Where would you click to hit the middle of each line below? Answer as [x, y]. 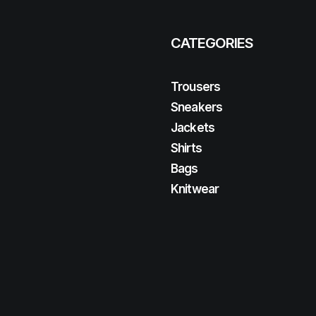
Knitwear [195, 189]
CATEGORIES [212, 43]
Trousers [196, 87]
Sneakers [197, 107]
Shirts [186, 148]
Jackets [193, 128]
